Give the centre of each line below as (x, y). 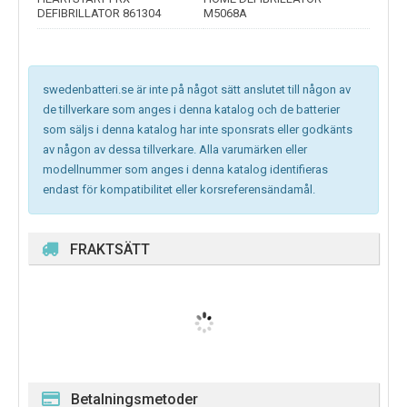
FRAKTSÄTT (110, 250)
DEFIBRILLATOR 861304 (99, 14)
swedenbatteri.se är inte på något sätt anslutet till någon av (197, 90)
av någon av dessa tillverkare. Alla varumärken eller (175, 150)
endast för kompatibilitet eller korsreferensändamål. (179, 190)
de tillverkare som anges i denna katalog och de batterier (191, 110)
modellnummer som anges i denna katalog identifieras (185, 170)
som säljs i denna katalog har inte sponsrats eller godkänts (198, 130)
